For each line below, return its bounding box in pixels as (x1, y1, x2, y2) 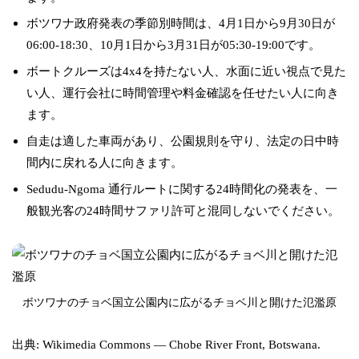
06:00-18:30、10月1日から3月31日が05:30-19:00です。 (26, 38, 321, 52)
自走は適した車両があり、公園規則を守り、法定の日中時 (26, 134, 340, 148)
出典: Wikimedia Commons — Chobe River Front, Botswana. (12, 337, 321, 352)
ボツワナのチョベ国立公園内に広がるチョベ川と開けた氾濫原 (22, 296, 337, 309)
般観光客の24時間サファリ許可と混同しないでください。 (26, 203, 341, 217)
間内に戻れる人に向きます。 (26, 155, 184, 170)
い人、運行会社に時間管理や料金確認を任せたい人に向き (26, 86, 340, 100)
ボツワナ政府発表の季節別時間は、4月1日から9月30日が (26, 16, 336, 30)
